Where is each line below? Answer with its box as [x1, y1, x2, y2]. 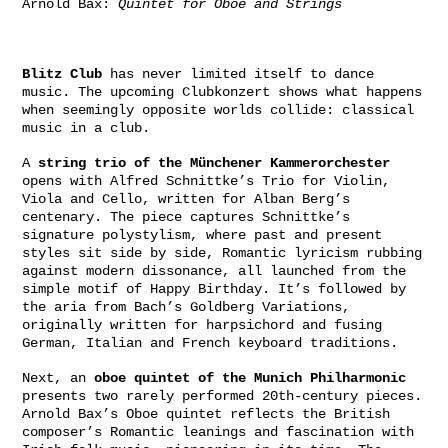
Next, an [22, 369, 94, 386]
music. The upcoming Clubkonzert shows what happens [22, 84, 422, 101]
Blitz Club [22, 66, 102, 83]
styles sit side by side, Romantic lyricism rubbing [22, 244, 422, 261]
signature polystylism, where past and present [22, 226, 382, 243]
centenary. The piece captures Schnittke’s [22, 208, 350, 225]
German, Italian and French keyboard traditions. [22, 334, 398, 351]
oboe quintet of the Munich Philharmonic [94, 369, 406, 386]
